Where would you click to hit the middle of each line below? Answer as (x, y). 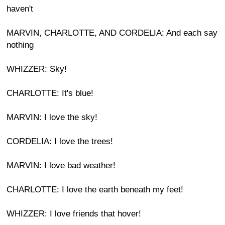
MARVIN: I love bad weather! (61, 165)
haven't (20, 9)
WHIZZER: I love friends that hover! (74, 214)
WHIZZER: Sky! (37, 69)
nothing (20, 45)
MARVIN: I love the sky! (52, 117)
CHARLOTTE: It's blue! (50, 93)
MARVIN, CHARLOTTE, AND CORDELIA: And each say (112, 33)
